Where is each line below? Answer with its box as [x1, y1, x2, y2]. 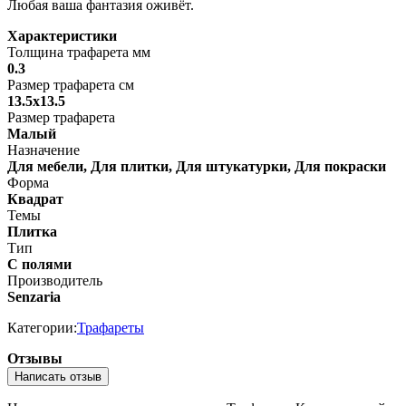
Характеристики [7, 27, 117, 43]
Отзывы [7, 350, 63, 366]
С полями [7, 256, 72, 272]
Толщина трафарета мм [7, 43, 150, 60]
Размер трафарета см [7, 76, 134, 92]
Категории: [7, 319, 77, 335]
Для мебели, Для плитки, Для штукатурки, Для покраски [7, 158, 386, 174]
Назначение [7, 141, 80, 158]
